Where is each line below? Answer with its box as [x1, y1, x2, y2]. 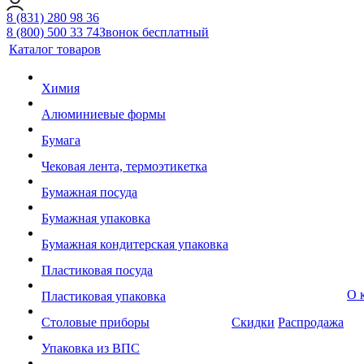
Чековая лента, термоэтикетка [41, 159, 207, 173]
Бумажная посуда [41, 185, 137, 199]
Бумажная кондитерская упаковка [41, 237, 228, 251]
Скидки [232, 315, 275, 329]
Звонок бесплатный [99, 25, 209, 39]
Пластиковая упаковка [41, 289, 166, 303]
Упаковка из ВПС [41, 341, 140, 355]
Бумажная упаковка [41, 211, 150, 225]
